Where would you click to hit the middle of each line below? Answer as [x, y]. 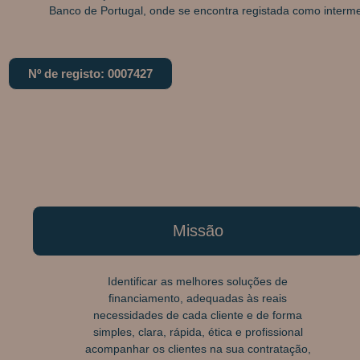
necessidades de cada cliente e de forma [198, 315]
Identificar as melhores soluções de [198, 281]
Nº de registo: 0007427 [90, 74]
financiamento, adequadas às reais [198, 298]
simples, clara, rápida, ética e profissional [198, 331]
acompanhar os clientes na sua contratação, [198, 348]
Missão [198, 231]
